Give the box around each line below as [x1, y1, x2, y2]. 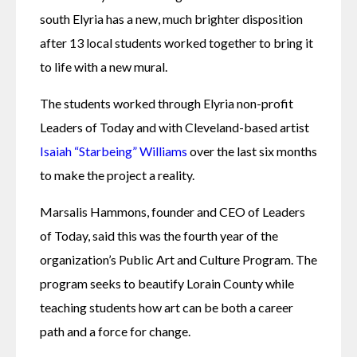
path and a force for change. [40, 324, 190, 339]
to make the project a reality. [40, 167, 194, 183]
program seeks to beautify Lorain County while [40, 276, 294, 292]
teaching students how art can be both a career [40, 300, 293, 316]
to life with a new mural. [40, 59, 167, 75]
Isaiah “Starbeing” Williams [40, 143, 187, 159]
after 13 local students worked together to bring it [40, 35, 313, 51]
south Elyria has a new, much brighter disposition [40, 11, 303, 27]
